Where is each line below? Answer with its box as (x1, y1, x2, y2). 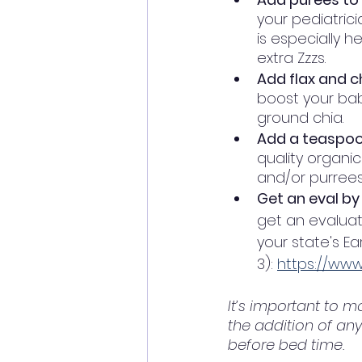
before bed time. (228, 335, 348, 355)
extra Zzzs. (257, 48, 326, 68)
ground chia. (257, 107, 356, 128)
